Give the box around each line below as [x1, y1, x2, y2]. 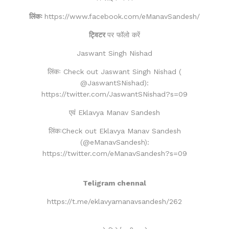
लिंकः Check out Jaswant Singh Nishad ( [48, 67, 181, 76]
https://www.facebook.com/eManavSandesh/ [44, 12, 200, 20]
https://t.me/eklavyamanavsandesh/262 [47, 197, 182, 205]
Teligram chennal [83, 178, 146, 187]
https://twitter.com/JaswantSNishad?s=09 [41, 89, 188, 98]
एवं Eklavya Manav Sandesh [69, 108, 160, 117]
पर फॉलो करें [107, 30, 140, 39]
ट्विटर [89, 30, 107, 39]
